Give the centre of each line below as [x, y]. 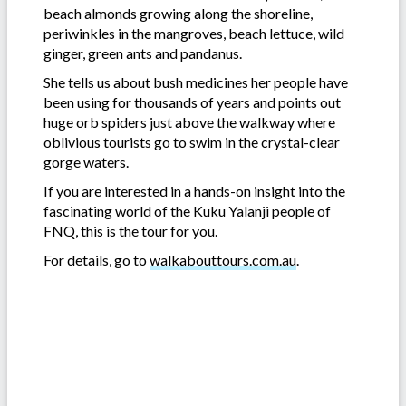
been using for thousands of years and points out [192, 101]
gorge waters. [87, 161]
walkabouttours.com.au [223, 259]
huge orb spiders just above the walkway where [189, 121]
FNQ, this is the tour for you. [130, 230]
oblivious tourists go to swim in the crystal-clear [192, 141]
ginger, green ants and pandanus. [143, 53]
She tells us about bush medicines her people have [196, 82]
